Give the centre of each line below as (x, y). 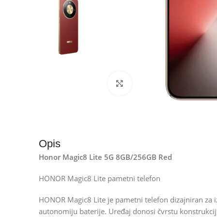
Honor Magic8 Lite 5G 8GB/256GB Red (105, 157)
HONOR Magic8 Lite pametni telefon (100, 178)
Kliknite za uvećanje (165, 83)
